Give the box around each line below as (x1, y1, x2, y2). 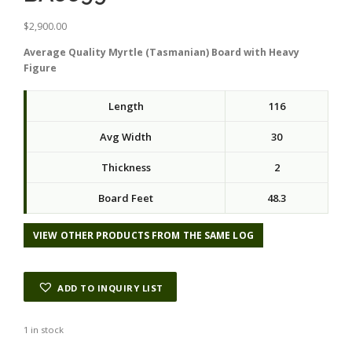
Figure (24, 61, 57, 75)
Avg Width (100, 130, 152, 145)
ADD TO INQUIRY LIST (57, 281, 163, 294)
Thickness (101, 160, 151, 175)
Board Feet (98, 191, 153, 206)
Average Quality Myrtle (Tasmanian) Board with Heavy (24, 46, 299, 60)
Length (108, 99, 144, 114)
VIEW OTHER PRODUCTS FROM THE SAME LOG (33, 229, 254, 243)
